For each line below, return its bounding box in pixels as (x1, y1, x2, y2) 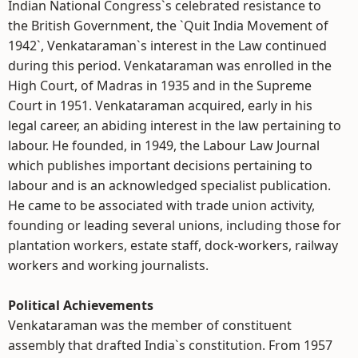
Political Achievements (8, 296, 153, 314)
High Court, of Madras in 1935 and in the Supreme (8, 77, 312, 94)
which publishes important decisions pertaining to (8, 157, 312, 174)
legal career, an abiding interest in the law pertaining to (8, 117, 341, 134)
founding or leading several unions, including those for (8, 217, 341, 234)
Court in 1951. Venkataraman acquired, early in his (8, 97, 312, 114)
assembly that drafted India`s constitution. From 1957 (8, 336, 332, 354)
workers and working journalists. (8, 257, 209, 274)
